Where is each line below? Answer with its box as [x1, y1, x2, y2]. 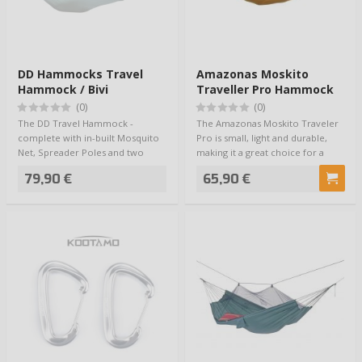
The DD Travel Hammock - [18, 117, 133, 130]
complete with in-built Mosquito [18, 132, 159, 145]
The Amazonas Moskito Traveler [196, 117, 339, 130]
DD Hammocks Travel [18, 65, 143, 82]
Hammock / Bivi [18, 81, 108, 97]
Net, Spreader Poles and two [18, 146, 144, 159]
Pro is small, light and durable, [196, 132, 327, 145]
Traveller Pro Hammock [196, 81, 334, 97]
